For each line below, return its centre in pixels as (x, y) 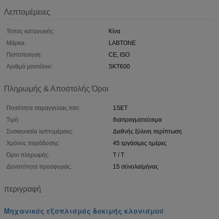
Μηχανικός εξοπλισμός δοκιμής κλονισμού (84, 210)
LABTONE (122, 43)
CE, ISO (119, 55)
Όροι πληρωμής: (28, 155)
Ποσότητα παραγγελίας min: (43, 108)
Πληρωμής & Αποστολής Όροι (56, 88)
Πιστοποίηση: (24, 55)
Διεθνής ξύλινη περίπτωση (147, 131)
